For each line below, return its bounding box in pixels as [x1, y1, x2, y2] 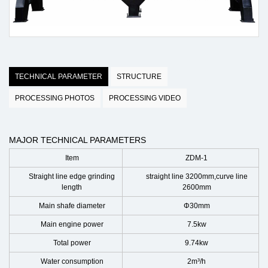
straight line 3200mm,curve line [145, 172, 248, 181]
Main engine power [40, 220, 103, 229]
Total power [53, 239, 91, 247]
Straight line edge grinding [29, 172, 115, 181]
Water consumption [40, 257, 103, 266]
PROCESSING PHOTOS [15, 94, 95, 102]
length [62, 183, 82, 191]
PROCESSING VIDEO [109, 94, 181, 102]
